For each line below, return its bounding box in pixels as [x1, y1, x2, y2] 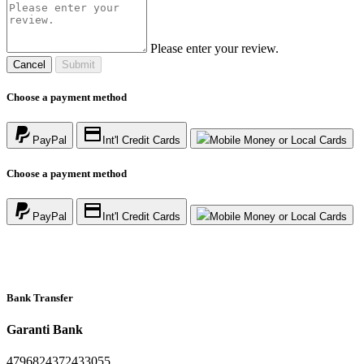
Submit [62, 58, 95, 71]
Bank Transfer [6, 291, 73, 304]
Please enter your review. [150, 41, 279, 56]
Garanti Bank [6, 323, 83, 337]
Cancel [13, 58, 45, 71]
